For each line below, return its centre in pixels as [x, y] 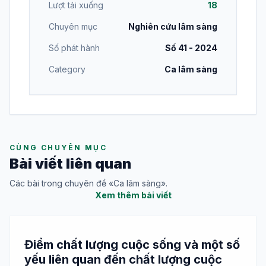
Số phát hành [74, 48]
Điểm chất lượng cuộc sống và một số [132, 245]
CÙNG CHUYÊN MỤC [58, 148]
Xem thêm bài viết [133, 195]
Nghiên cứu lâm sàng [173, 27]
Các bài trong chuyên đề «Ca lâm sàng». [88, 183]
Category [67, 69]
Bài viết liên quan [70, 164]
